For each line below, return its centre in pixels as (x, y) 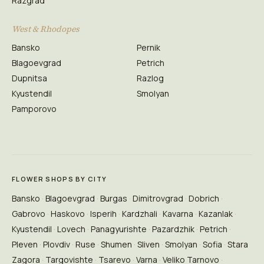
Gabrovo (29, 214)
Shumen (116, 244)
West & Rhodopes (46, 29)
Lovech (71, 229)
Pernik (148, 47)
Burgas (114, 198)
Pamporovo (34, 109)
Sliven (148, 244)
